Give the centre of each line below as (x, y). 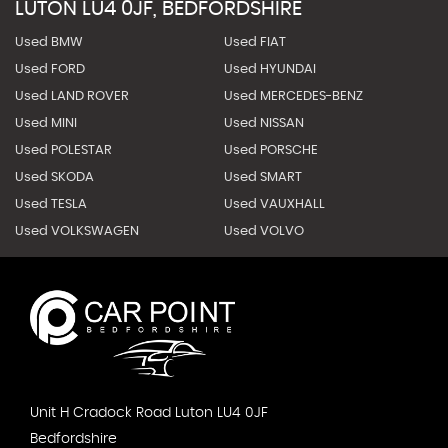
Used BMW (49, 42)
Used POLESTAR (63, 150)
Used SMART (262, 177)
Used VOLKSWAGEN (77, 231)
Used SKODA (54, 177)
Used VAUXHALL (274, 204)
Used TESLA (51, 204)
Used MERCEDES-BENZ (293, 96)
